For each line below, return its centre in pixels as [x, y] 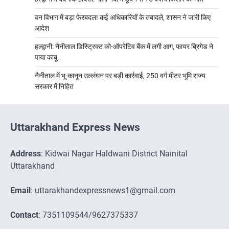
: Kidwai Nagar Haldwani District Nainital [114, 153]
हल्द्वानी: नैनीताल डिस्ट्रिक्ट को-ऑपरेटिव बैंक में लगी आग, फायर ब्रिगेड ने [124, 46]
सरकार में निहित [54, 86]
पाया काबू [46, 57]
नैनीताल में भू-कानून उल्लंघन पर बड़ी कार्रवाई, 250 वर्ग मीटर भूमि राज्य [120, 75]
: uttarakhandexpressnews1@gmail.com [103, 190]
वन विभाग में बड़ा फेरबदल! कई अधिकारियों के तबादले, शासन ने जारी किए [123, 17]
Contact [24, 215]
